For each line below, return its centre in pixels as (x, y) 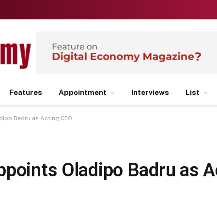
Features (26, 92)
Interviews (150, 92)
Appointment (83, 92)
